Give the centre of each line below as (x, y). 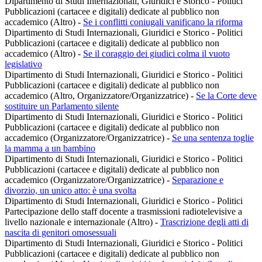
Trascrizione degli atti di (204, 222)
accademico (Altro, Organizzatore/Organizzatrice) (98, 96)
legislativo (23, 64)
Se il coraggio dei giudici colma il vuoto (156, 54)
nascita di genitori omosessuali (61, 233)
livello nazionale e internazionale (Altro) (80, 222)
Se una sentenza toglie (213, 138)
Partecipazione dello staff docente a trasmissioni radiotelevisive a (123, 212)
